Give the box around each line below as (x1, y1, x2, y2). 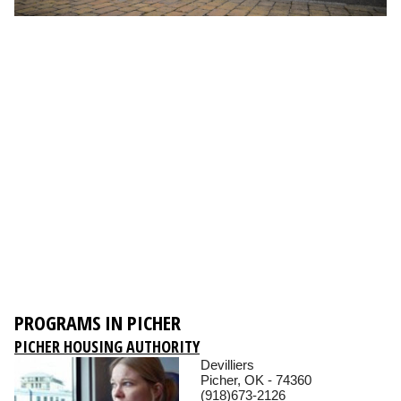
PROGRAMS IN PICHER (14, 309, 181, 337)
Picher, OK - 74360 (200, 372, 311, 388)
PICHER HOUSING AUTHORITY (14, 336, 200, 358)
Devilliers (200, 357, 254, 373)
